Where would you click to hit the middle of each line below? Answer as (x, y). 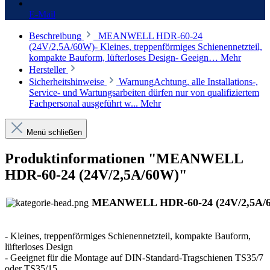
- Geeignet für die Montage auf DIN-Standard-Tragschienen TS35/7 (134, 257)
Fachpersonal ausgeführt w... (85, 103)
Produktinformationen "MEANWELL (124, 158)
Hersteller (49, 69)
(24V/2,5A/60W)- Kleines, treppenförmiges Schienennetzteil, (146, 46)
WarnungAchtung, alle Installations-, (188, 81)
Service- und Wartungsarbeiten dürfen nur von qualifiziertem (144, 92)
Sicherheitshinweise (68, 81)
